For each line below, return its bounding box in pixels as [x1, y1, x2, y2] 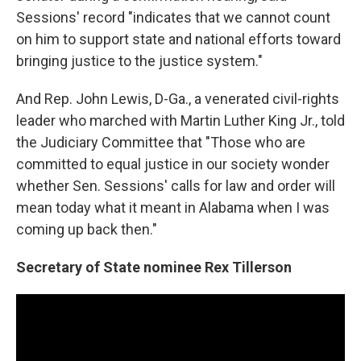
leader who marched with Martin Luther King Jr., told [16, 111, 345, 129]
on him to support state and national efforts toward [16, 30, 341, 48]
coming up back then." [16, 220, 157, 238]
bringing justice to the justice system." [16, 52, 263, 69]
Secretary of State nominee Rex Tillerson [16, 258, 292, 276]
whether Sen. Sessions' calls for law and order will [16, 176, 335, 194]
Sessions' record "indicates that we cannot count [16, 8, 330, 26]
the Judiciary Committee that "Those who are [16, 133, 305, 151]
